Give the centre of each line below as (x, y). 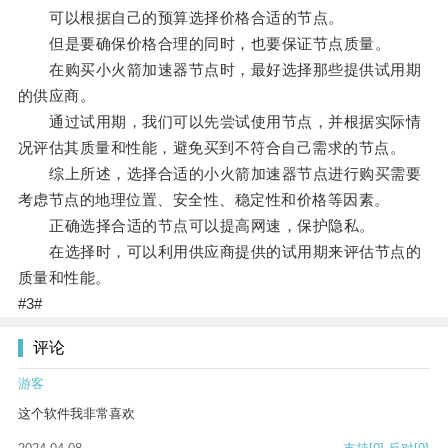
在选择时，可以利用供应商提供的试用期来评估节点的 (219, 252)
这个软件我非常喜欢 (76, 414)
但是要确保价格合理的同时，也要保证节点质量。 (204, 44)
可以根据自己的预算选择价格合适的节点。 (180, 18)
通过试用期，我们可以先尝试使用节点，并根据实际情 (219, 122)
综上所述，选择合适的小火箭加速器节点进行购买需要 (219, 174)
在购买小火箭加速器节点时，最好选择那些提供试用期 (219, 70)
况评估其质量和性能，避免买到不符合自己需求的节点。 (211, 148)
